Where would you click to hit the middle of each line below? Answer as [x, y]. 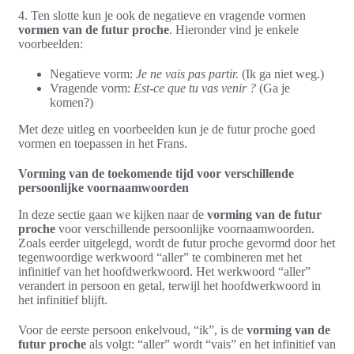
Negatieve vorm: [93, 74]
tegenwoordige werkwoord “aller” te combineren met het [160, 258]
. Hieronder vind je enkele [234, 30]
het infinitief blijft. [63, 300]
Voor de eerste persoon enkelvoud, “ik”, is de [132, 330]
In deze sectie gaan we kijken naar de [113, 215]
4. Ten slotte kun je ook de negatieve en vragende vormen [162, 16]
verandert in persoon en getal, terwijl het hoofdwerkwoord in [169, 286]
